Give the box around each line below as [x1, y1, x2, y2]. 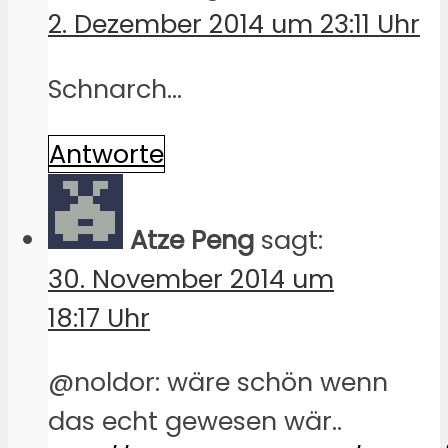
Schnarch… [48, 71, 182, 107]
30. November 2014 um [48, 260, 334, 297]
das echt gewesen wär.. [48, 403, 342, 440]
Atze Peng [130, 221, 254, 258]
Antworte [49, 135, 164, 172]
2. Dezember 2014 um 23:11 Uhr [48, 6, 420, 43]
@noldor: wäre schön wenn [48, 364, 388, 401]
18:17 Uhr [48, 299, 150, 336]
